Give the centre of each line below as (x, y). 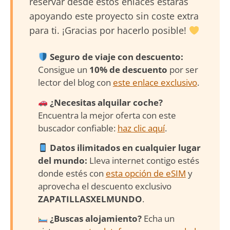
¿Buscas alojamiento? (95, 219)
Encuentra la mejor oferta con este (107, 115)
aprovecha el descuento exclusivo (104, 186)
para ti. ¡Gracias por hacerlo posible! (109, 30)
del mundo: (62, 161)
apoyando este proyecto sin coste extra (114, 16)
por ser (183, 70)
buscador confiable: (78, 128)
